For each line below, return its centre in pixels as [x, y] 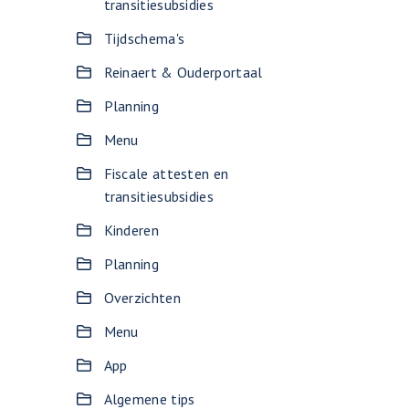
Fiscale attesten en [166, 173]
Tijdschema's [144, 38]
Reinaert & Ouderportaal [183, 72]
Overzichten [142, 298]
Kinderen [131, 230]
